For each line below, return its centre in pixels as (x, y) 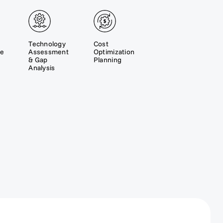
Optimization (114, 52)
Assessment (49, 52)
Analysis (42, 68)
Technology (47, 44)
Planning (108, 60)
